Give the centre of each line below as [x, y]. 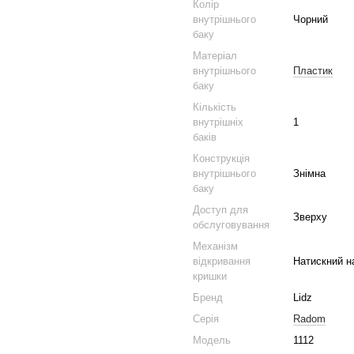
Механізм [215, 246]
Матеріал [215, 56]
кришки [210, 276]
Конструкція [221, 158]
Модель [212, 340]
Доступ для [220, 210]
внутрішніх [218, 122]
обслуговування [231, 225]
